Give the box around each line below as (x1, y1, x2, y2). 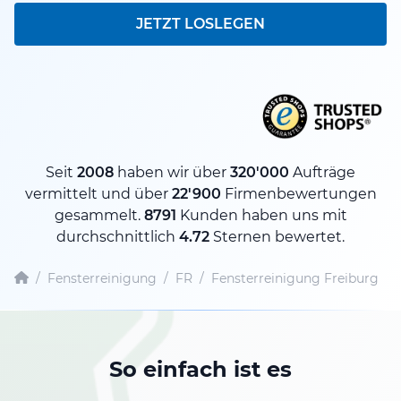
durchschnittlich (56, 227, 179, 245)
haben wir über (114, 163, 230, 181)
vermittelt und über (24, 184, 172, 202)
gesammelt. (54, 206, 144, 224)
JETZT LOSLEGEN (136, 15, 265, 32)
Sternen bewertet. (209, 227, 345, 245)
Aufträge (289, 163, 355, 181)
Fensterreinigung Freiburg (211, 269, 379, 286)
